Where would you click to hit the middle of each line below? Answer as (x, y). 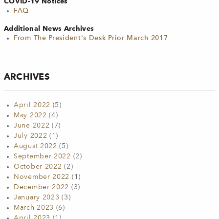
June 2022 (32, 126)
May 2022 (30, 115)
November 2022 (42, 177)
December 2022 (42, 187)
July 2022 (31, 136)
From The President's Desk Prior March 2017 (91, 38)
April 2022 (32, 105)
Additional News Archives (49, 28)
